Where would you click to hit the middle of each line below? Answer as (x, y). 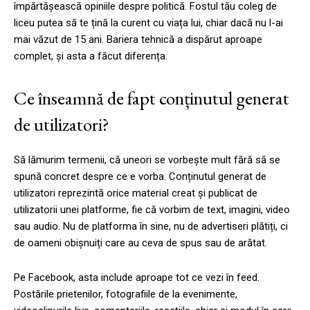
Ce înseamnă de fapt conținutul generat (152, 98)
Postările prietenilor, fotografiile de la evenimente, (126, 294)
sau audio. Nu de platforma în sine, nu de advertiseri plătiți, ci (151, 226)
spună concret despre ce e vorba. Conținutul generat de (140, 176)
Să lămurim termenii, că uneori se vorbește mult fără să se (147, 159)
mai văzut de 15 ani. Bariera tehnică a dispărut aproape (138, 39)
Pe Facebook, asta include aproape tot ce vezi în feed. (137, 277)
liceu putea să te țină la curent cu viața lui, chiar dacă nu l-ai (148, 22)
